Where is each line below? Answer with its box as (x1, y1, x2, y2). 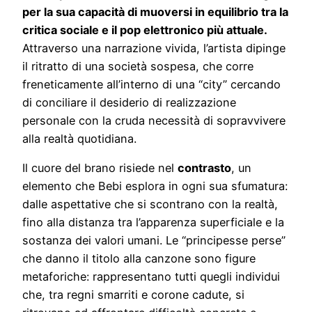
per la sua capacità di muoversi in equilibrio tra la (22, 4, 288, 19)
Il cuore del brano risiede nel (22, 160, 178, 175)
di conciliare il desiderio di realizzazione (22, 95, 236, 109)
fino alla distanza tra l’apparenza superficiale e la (22, 214, 284, 229)
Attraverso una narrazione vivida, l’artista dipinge (22, 40, 286, 55)
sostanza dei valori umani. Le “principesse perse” (22, 233, 286, 247)
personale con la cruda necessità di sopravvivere (22, 113, 286, 127)
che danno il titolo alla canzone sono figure (22, 251, 256, 265)
